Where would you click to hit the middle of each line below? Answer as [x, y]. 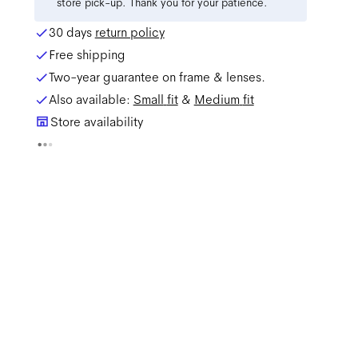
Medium [217, 99]
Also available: [91, 99]
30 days [72, 32]
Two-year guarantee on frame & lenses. [157, 77]
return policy [129, 32]
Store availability [96, 122]
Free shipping [87, 55]
